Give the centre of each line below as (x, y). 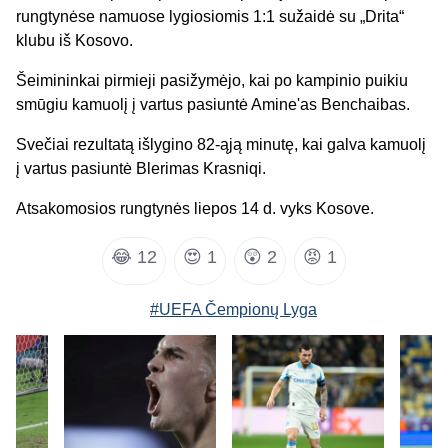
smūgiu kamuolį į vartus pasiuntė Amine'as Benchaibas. (213, 104)
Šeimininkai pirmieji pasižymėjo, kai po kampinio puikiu (212, 80)
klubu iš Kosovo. (74, 40)
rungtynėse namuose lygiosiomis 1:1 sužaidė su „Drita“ (210, 16)
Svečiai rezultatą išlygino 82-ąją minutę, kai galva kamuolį (221, 144)
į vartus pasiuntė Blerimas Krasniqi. (141, 168)
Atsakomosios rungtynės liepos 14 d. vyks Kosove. (195, 208)
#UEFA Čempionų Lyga (233, 309)
